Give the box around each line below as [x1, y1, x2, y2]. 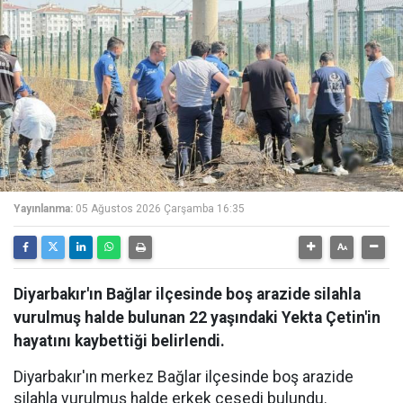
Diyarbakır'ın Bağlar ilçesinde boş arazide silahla [13, 285, 361, 303]
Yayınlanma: [13, 202, 73, 215]
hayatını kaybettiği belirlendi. [13, 332, 225, 350]
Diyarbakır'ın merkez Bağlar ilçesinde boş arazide [13, 368, 354, 386]
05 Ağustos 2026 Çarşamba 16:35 [76, 202, 245, 215]
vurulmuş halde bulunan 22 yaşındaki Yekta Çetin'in [13, 309, 381, 327]
